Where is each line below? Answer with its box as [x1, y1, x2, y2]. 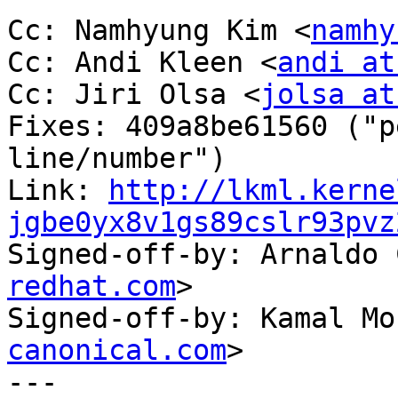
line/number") [7, 142, 227, 175]
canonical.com [7, 334, 227, 367]
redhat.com [7, 270, 176, 303]
